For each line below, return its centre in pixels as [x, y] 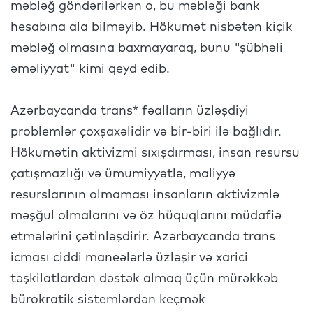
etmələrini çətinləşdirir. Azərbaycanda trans [143, 237]
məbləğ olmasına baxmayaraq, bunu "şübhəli [147, 48]
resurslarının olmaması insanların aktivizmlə [145, 195]
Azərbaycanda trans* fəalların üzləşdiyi [130, 111]
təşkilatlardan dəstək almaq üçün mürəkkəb [144, 279]
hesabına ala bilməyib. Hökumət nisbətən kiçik [152, 27]
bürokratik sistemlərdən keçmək [108, 300]
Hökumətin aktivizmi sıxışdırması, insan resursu [155, 153]
